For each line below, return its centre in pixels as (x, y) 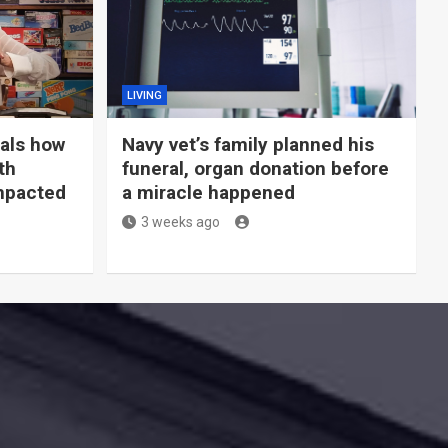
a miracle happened (208, 193)
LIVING (144, 96)
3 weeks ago (180, 222)
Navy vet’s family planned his (247, 145)
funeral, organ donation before (255, 169)
